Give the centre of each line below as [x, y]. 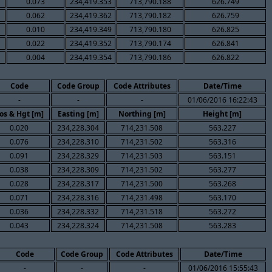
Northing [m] [142, 114]
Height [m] [222, 114]
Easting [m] [78, 114]
